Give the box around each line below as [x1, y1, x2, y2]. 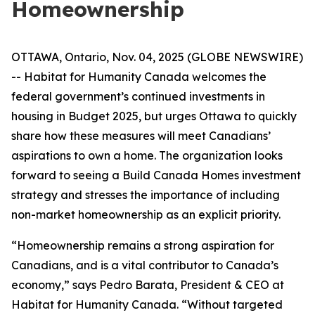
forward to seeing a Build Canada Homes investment [11, 168, 301, 182]
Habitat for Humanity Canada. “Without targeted [11, 297, 283, 311]
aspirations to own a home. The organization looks [11, 148, 283, 162]
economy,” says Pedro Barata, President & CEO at [11, 278, 284, 292]
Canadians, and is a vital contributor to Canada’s [11, 258, 278, 272]
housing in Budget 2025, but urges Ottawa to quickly [11, 109, 297, 123]
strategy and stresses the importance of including [11, 188, 280, 202]
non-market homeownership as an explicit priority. [11, 207, 281, 221]
